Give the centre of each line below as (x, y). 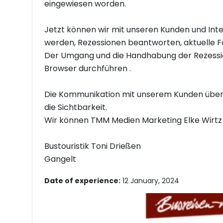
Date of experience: (82, 180)
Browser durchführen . (88, 68)
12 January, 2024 (150, 180)
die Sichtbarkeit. (77, 107)
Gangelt (60, 159)
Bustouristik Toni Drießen (93, 146)
